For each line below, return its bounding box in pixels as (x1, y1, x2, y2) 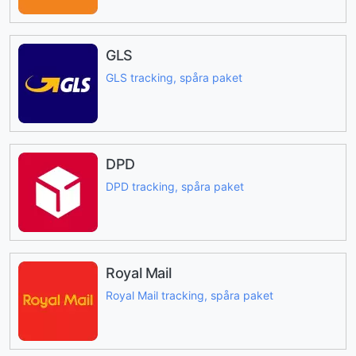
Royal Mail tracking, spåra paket (106, 288, 273, 303)
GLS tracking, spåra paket (106, 71, 242, 85)
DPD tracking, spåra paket (106, 180, 244, 194)
